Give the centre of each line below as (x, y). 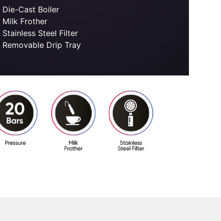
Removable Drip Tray (42, 45)
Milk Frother (25, 21)
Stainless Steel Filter (40, 33)
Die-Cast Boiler (31, 10)
